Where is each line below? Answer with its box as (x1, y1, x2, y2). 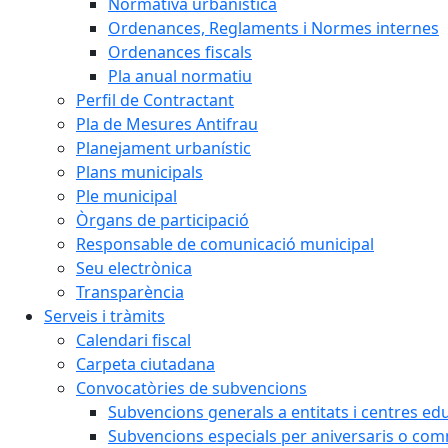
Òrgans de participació (76, 209, 249, 231)
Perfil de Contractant (76, 89, 234, 111)
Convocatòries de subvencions (76, 377, 307, 399)
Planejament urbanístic (76, 137, 251, 159)
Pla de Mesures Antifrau (76, 113, 258, 135)
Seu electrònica (76, 257, 192, 279)
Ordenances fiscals (108, 41, 252, 63)
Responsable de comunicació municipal (76, 233, 374, 255)
